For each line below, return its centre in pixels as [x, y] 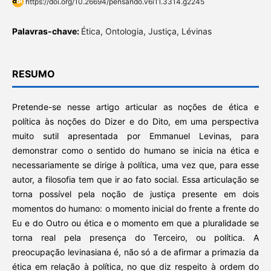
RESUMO [33, 74]
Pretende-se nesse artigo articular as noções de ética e [135, 107]
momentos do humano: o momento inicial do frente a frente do [135, 209]
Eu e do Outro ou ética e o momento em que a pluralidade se [135, 223]
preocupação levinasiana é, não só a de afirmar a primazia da [135, 252]
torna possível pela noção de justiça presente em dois [135, 194]
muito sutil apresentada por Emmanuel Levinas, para [135, 136]
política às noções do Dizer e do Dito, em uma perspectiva [135, 122]
